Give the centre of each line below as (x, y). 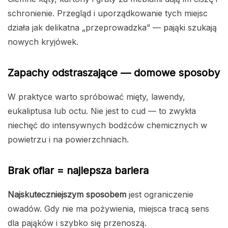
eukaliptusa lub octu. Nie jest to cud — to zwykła (102, 111)
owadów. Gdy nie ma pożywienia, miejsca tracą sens (108, 209)
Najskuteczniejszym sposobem (67, 195)
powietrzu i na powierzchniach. (68, 140)
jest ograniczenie (160, 195)
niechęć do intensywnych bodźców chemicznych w (107, 125)
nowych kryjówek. (43, 42)
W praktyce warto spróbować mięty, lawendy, (96, 97)
